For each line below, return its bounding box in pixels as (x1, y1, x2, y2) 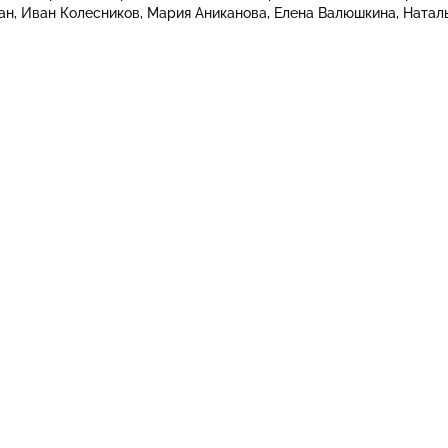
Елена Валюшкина (274, 4, 396, 21)
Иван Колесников (21, 4, 140, 21)
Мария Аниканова (147, 4, 267, 21)
